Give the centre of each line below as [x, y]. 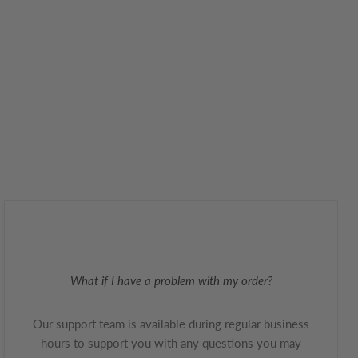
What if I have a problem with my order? [171, 281]
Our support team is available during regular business [171, 324]
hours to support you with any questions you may [171, 343]
